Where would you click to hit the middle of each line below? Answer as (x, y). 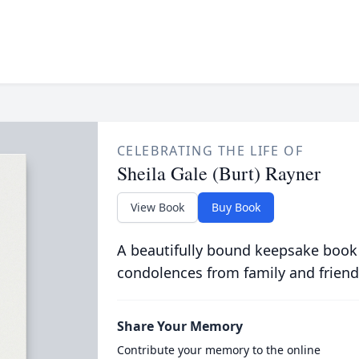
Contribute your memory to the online (218, 350)
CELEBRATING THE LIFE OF (210, 151)
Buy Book (236, 207)
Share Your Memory (179, 326)
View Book (157, 207)
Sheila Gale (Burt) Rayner (218, 173)
